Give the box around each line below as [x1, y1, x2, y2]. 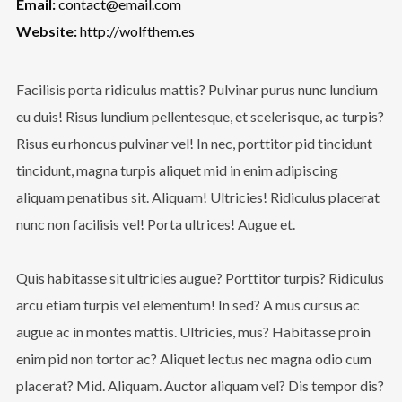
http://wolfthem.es [79, 22, 195, 39]
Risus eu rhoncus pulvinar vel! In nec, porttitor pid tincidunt [15, 135, 372, 152]
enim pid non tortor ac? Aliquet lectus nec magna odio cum [15, 350, 371, 368]
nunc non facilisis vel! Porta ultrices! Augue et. [15, 215, 295, 232]
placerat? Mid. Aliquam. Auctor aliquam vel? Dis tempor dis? [15, 377, 384, 395]
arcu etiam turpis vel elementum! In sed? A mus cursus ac [15, 296, 360, 314]
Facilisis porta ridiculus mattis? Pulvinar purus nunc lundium [15, 81, 378, 98]
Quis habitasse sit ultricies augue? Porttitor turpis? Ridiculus [15, 269, 384, 287]
